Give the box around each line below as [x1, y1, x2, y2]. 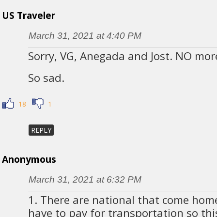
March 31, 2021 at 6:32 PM [28, 174, 141, 185]
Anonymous [1, 153, 56, 166]
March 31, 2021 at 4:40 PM [28, 30, 141, 41]
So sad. [28, 70, 64, 85]
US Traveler [1, 9, 55, 22]
